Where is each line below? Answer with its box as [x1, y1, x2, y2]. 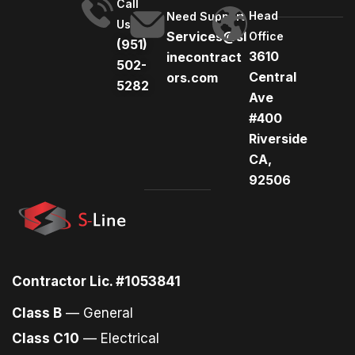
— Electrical [79, 330, 159, 346]
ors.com [166, 70, 219, 86]
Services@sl [166, 29, 247, 44]
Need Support [166, 10, 246, 23]
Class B [12, 304, 62, 321]
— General [62, 304, 133, 321]
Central [248, 69, 296, 85]
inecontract [166, 49, 242, 65]
